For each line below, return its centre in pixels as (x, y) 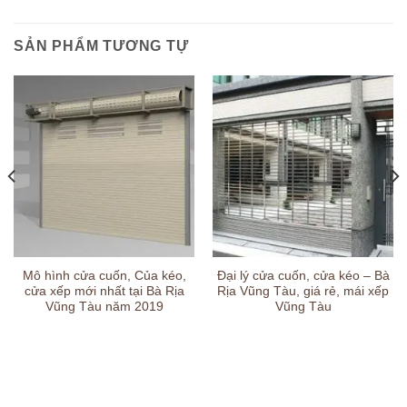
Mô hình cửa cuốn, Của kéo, (104, 276)
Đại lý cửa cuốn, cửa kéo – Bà (303, 276)
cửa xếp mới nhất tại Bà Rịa (104, 292)
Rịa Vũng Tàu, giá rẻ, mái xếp (303, 292)
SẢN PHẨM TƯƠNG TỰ (101, 46)
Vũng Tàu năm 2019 (104, 307)
